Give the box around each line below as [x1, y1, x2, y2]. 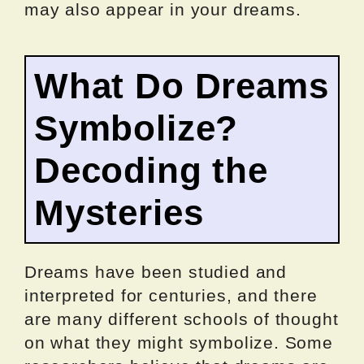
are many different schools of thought [24, 309, 339, 328]
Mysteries [34, 192, 204, 232]
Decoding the [34, 149, 268, 190]
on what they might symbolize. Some [24, 332, 333, 352]
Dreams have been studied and [24, 262, 287, 281]
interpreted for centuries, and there [24, 285, 318, 305]
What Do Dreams [34, 65, 329, 106]
